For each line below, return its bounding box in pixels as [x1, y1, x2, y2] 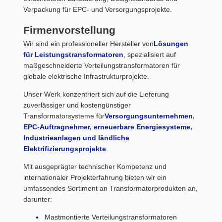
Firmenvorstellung [23, 24, 115, 36]
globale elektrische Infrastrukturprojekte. [23, 72, 149, 81]
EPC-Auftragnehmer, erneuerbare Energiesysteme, [23, 123, 192, 131]
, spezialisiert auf [123, 51, 176, 59]
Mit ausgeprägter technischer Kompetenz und [23, 163, 166, 171]
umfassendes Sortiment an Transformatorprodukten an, [23, 184, 198, 193]
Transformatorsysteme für [23, 112, 105, 120]
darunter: [23, 195, 52, 204]
